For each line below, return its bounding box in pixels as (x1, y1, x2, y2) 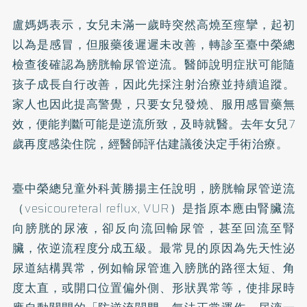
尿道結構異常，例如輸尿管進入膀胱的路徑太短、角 (12, 258, 295, 277)
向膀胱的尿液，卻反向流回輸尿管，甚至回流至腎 (12, 219, 295, 237)
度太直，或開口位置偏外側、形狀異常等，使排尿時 (12, 278, 295, 297)
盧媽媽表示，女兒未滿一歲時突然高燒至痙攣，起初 (12, 15, 295, 34)
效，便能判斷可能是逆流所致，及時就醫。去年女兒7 (12, 114, 295, 133)
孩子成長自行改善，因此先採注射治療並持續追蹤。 (12, 75, 295, 93)
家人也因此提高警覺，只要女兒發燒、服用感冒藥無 (12, 95, 295, 113)
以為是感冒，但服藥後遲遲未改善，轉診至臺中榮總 (12, 35, 295, 53)
